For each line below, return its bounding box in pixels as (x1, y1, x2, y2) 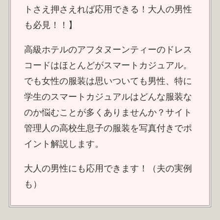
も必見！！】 (24, 20, 77, 30)
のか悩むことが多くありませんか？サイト (24, 108, 192, 118)
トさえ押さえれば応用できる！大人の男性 (24, 4, 192, 15)
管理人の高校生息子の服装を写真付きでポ (24, 123, 192, 134)
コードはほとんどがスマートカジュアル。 (24, 60, 192, 71)
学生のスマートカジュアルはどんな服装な (24, 92, 192, 102)
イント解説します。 (24, 139, 104, 149)
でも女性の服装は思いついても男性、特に (24, 76, 192, 86)
